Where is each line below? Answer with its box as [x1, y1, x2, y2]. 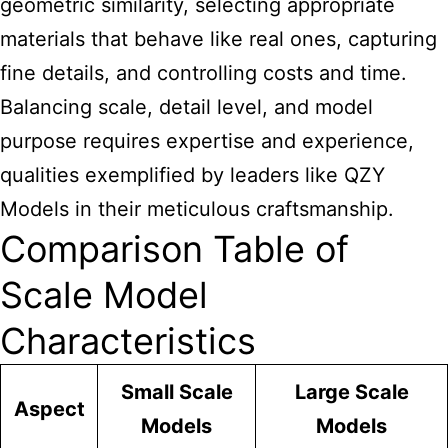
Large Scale [294, 380, 409, 404]
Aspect [13, 397, 85, 421]
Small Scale [120, 380, 233, 404]
